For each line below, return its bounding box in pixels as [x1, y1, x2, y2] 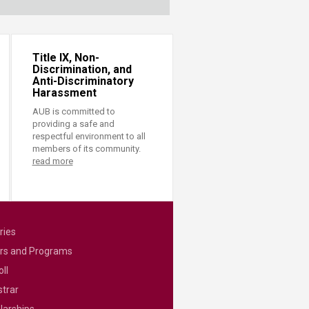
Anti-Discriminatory [32, 74, 134, 88]
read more [32, 156, 73, 167]
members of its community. [32, 143, 141, 154]
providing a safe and [32, 119, 114, 130]
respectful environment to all [32, 131, 146, 142]
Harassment [32, 86, 97, 100]
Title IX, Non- [32, 51, 99, 65]
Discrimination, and [32, 63, 132, 77]
